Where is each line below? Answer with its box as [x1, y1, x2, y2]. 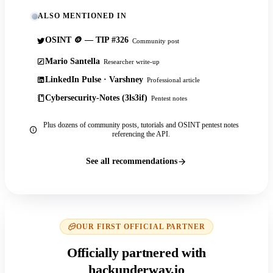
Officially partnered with [66, 245, 207, 261]
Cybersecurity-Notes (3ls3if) [45, 93, 147, 103]
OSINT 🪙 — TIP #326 [45, 35, 129, 45]
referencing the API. [112, 130, 170, 139]
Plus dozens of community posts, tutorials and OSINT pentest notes [43, 121, 239, 130]
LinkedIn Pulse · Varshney [45, 75, 143, 85]
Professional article [147, 76, 200, 84]
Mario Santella [45, 57, 100, 66]
